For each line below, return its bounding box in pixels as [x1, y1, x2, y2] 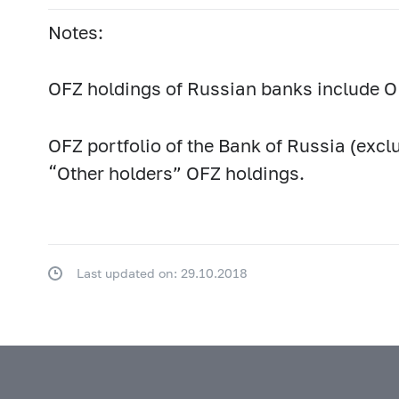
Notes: [47, 22, 103, 44]
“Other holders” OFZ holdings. [47, 162, 305, 183]
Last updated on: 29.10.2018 [76, 265, 248, 281]
